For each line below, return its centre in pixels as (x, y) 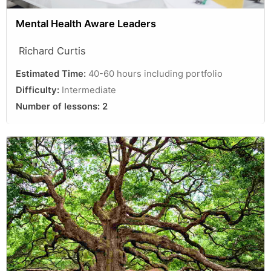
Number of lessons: (59, 106)
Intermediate (89, 90)
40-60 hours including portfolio (155, 73)
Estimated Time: (52, 73)
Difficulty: (39, 90)
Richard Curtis (52, 51)
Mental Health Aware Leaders (86, 23)
